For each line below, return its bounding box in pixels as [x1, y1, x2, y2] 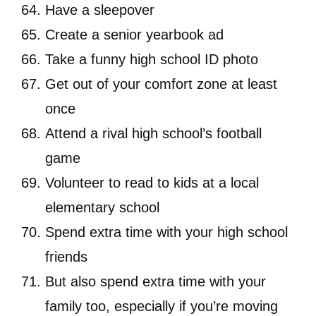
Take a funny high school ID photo [45, 51, 258, 68]
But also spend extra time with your [45, 274, 266, 290]
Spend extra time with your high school [45, 224, 288, 241]
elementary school [45, 200, 159, 216]
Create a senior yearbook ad [45, 27, 224, 43]
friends [45, 249, 87, 265]
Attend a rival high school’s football [45, 126, 262, 142]
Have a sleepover [45, 2, 154, 18]
